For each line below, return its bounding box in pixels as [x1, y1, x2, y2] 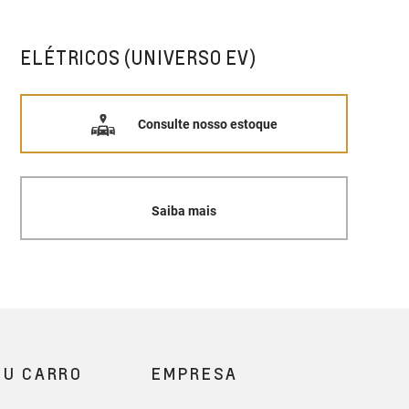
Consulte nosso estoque [137, 116, 278, 131]
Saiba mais [152, 203, 217, 218]
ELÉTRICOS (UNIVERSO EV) [20, 46, 257, 70]
